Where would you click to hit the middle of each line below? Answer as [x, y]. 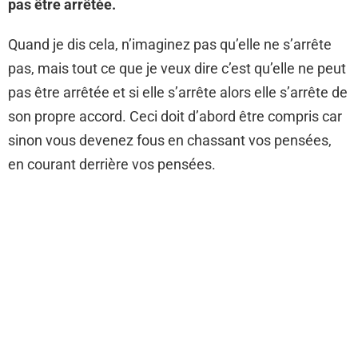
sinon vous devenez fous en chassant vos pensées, [170, 140]
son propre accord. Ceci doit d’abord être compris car [175, 116]
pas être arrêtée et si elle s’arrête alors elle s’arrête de [178, 92]
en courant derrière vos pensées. [112, 164]
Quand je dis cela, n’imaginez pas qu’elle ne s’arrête [170, 44]
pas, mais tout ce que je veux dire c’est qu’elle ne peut [177, 68]
